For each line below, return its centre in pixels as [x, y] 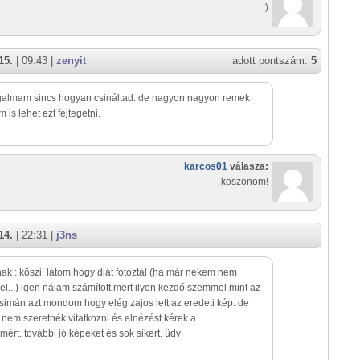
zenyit [71, 61]
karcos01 [206, 167]
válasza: [248, 167]
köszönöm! [245, 182]
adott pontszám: [272, 61]
